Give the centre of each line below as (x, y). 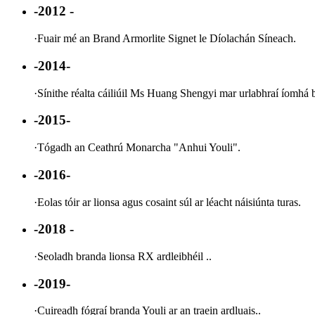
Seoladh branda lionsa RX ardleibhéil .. (124, 256)
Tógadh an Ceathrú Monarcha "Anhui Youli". (139, 148)
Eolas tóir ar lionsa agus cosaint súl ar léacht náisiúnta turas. (169, 202)
